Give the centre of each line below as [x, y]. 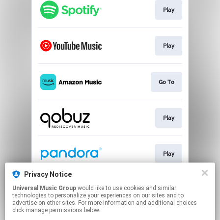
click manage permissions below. [56, 210]
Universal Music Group [44, 188]
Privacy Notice [48, 174]
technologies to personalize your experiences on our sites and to [98, 195]
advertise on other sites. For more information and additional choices [105, 203]
